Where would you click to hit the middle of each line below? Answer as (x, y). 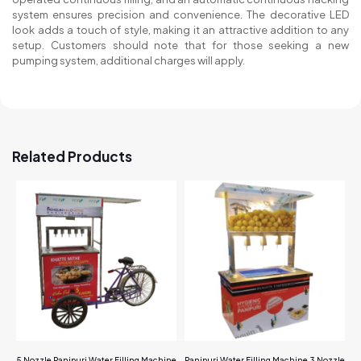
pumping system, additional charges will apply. (129, 61)
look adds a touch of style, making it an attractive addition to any (180, 30)
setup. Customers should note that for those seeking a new (180, 46)
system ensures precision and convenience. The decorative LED (180, 15)
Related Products (72, 157)
